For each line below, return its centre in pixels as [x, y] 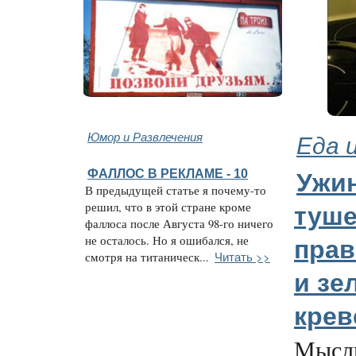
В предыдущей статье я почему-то [176, 190]
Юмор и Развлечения [145, 136]
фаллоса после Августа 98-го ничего [179, 223]
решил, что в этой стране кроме [168, 207]
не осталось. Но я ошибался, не [167, 240]
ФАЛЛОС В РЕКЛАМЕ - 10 [168, 173]
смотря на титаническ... [147, 257]
